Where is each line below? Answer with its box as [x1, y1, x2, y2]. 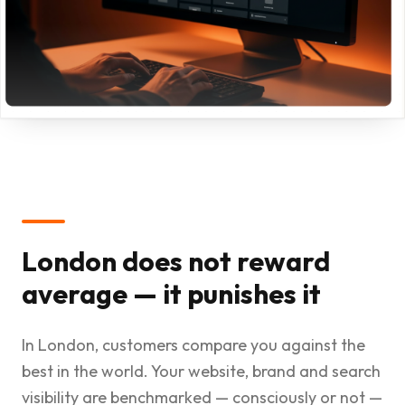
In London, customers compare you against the [22, 334, 365, 356]
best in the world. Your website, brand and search [22, 361, 381, 382]
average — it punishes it [22, 277, 321, 312]
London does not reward [22, 244, 330, 279]
